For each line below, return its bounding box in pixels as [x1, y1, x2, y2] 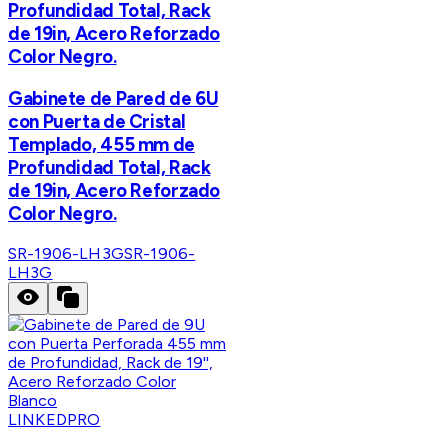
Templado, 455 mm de [8, 133, 195, 157]
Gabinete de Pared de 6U [8, 87, 219, 111]
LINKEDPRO [8, 409, 101, 429]
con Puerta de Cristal [8, 110, 186, 134]
